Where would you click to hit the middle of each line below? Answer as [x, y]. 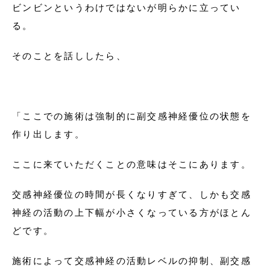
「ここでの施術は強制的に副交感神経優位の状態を [132, 116]
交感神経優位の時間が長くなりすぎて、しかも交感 [132, 194]
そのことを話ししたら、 [69, 56]
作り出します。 [49, 134]
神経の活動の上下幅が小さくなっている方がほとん [132, 212]
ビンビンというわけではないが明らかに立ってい [127, 8]
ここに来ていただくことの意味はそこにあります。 [132, 164]
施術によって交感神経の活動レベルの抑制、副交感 [132, 261]
